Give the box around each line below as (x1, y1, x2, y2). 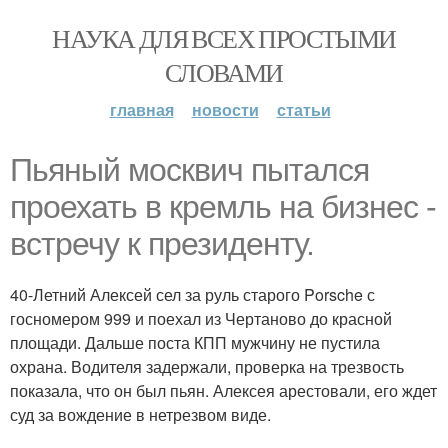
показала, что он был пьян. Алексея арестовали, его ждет (10, 379, 437, 402)
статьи (276, 98, 331, 121)
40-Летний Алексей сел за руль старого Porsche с (10, 283, 375, 306)
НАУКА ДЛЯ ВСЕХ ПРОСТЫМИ (52, 21, 396, 55)
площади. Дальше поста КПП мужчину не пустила (10, 331, 380, 354)
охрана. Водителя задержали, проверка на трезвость (10, 355, 404, 378)
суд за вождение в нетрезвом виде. (10, 403, 271, 426)
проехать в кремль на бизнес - (10, 189, 436, 225)
